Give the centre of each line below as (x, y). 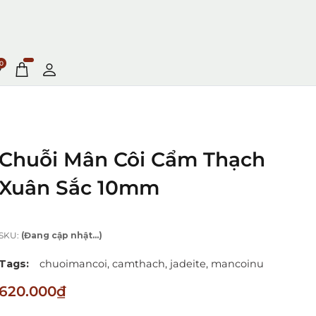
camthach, (140, 264)
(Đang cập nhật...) (62, 236)
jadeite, (189, 264)
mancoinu (238, 264)
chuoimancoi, (75, 264)
